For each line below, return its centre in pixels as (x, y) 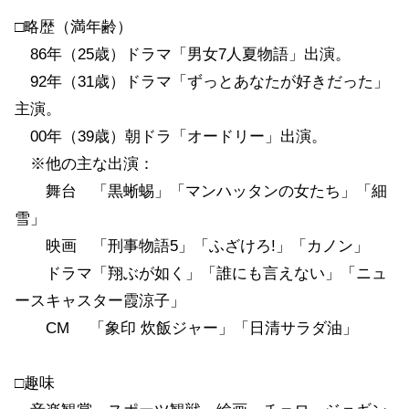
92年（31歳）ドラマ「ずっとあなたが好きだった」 (202, 82)
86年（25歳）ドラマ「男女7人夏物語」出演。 (183, 55)
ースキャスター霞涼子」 (100, 301)
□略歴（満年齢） (73, 27)
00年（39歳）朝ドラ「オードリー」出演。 (171, 137)
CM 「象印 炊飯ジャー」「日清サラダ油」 (186, 329)
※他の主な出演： (84, 164)
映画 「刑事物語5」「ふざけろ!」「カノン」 (192, 246)
